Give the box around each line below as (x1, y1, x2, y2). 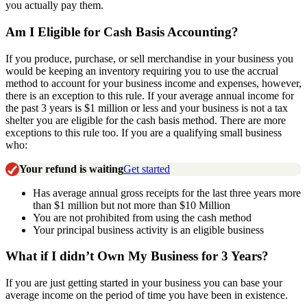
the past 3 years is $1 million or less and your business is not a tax (5, 101, 288, 114)
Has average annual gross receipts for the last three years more (33, 186, 301, 199)
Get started (123, 162, 170, 175)
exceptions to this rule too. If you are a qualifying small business (5, 126, 282, 138)
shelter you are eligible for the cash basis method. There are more (5, 114, 286, 126)
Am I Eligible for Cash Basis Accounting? (5, 24, 238, 39)
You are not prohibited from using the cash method (33, 211, 251, 223)
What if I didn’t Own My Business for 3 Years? (5, 249, 269, 264)
